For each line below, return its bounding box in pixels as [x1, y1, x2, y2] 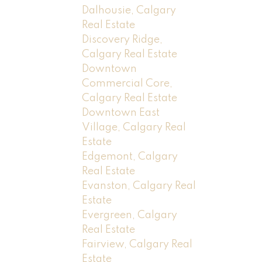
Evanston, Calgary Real [82, 180, 196, 191]
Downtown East [82, 107, 160, 118]
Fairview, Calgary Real [82, 239, 193, 250]
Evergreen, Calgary [82, 209, 178, 220]
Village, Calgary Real [82, 122, 187, 133]
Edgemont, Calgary [82, 151, 178, 162]
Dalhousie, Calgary [82, 5, 177, 16]
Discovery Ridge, [82, 34, 163, 45]
